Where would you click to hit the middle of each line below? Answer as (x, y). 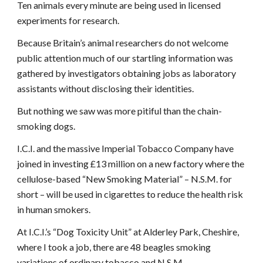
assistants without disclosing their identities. (106, 88)
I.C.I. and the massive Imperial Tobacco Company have (126, 148)
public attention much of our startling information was (125, 58)
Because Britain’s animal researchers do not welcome (123, 43)
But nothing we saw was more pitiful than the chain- (120, 111)
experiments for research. (68, 20)
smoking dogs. (46, 126)
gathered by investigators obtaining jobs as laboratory (127, 73)
